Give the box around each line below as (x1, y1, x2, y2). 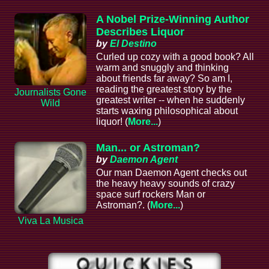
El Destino (110, 38, 157, 49)
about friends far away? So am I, (96, 73, 232, 84)
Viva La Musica (17, 216, 83, 226)
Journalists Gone (14, 87, 86, 98)
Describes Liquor (96, 26, 184, 38)
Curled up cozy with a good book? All (96, 52, 254, 62)
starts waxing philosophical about (96, 106, 238, 116)
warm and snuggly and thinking (96, 62, 229, 73)
